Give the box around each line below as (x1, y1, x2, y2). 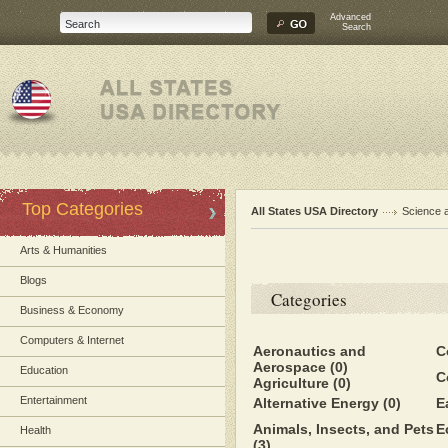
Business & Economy (20, 304, 124, 316)
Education (20, 364, 68, 376)
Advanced (330, 12, 371, 22)
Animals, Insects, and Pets (253, 421, 434, 437)
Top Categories (22, 199, 143, 219)
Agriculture (253, 375, 333, 391)
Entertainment (20, 394, 87, 406)
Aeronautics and (253, 343, 366, 359)
